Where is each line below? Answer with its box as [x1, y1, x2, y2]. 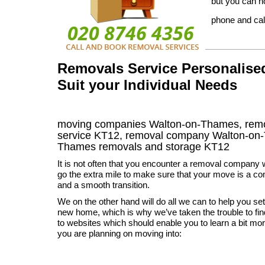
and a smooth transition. [57, 180, 150, 190]
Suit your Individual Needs [57, 77, 237, 93]
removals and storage [96, 141, 204, 153]
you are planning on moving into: [57, 228, 182, 238]
